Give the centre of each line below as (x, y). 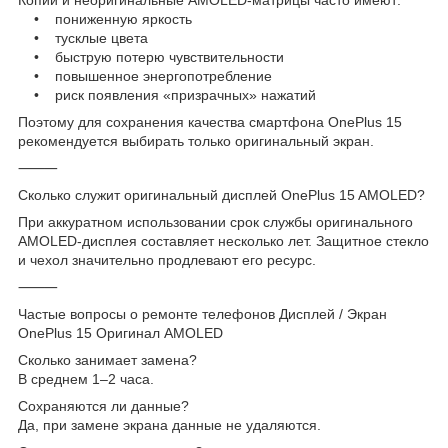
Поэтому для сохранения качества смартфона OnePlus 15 (210, 121)
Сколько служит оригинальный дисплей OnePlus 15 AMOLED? (221, 194)
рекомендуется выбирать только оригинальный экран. (196, 140)
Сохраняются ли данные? (103, 405)
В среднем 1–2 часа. (86, 378)
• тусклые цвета (83, 37)
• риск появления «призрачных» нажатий (167, 94)
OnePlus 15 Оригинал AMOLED (120, 332)
